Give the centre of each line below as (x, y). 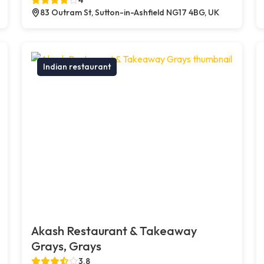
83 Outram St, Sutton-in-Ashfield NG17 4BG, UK (130, 12)
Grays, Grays (67, 246)
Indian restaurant (77, 66)
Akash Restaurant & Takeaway (114, 230)
